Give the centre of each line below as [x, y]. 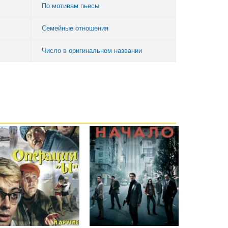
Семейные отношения [75, 28]
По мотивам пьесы [70, 6]
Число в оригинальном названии [92, 51]
